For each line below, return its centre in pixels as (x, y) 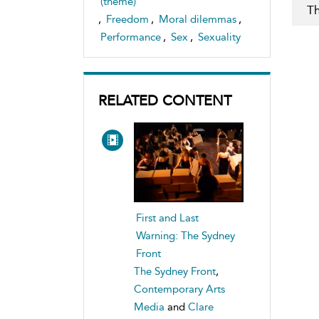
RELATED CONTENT (165, 100)
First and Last (167, 218)
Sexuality (219, 37)
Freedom (127, 19)
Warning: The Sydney (185, 236)
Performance (131, 37)
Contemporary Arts (179, 289)
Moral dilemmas (198, 19)
